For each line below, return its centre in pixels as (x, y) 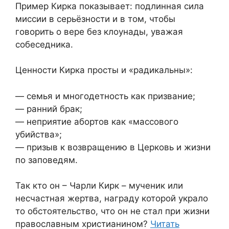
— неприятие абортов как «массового (97, 121)
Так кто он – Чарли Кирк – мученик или (99, 186)
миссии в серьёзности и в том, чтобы (95, 19)
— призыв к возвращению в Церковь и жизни (113, 147)
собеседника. (44, 44)
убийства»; (39, 134)
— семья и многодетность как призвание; (105, 96)
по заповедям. (47, 160)
